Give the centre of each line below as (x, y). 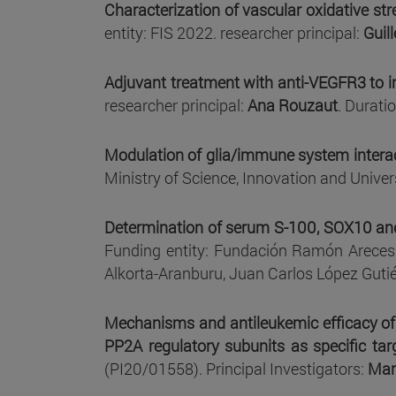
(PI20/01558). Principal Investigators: (236, 369)
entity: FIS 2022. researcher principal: (234, 33)
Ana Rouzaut (293, 106)
